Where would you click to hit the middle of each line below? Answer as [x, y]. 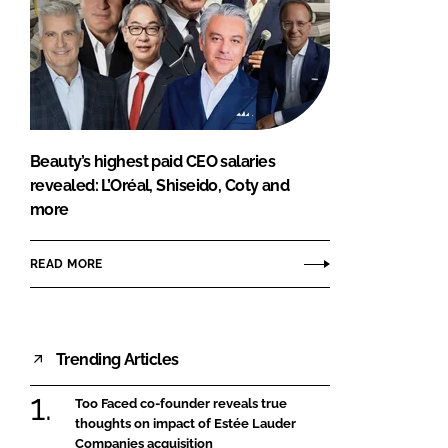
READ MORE [66, 263]
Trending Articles [117, 359]
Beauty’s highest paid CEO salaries [152, 162]
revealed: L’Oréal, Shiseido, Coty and [160, 186]
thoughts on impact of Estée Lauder [185, 424]
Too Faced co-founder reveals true [181, 404]
